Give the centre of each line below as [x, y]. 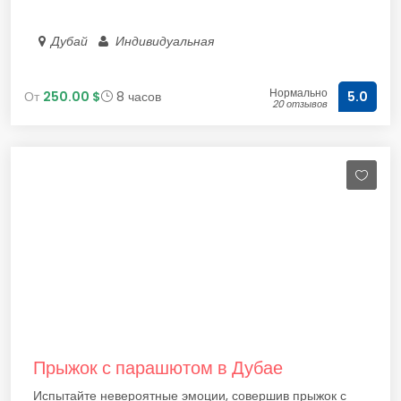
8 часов [137, 96]
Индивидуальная [165, 41]
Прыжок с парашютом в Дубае [158, 368]
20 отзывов [300, 104]
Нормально [299, 93]
